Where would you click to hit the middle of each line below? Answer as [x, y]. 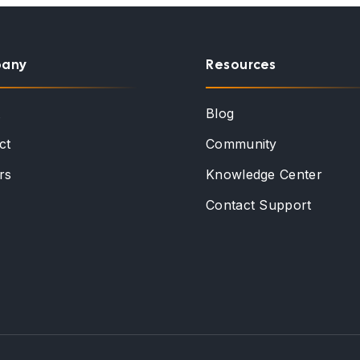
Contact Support [259, 205]
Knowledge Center [264, 174]
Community [241, 144]
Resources [241, 65]
